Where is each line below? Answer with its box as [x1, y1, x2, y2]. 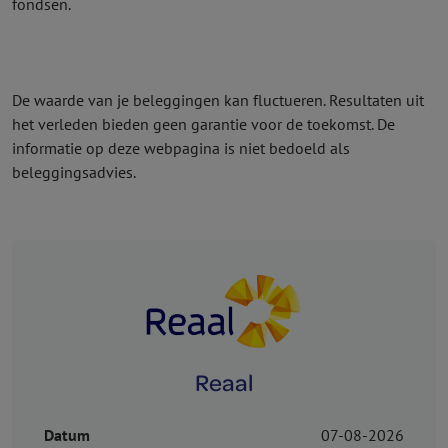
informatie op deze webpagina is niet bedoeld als [12, 138, 350, 158]
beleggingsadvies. [12, 162, 136, 182]
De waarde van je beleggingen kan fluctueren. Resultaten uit [12, 90, 424, 110]
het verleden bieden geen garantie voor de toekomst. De [12, 114, 395, 134]
